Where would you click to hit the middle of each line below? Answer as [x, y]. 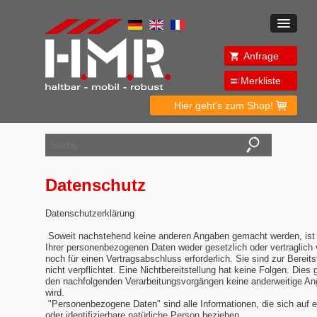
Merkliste [261, 81]
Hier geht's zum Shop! [224, 105]
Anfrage [261, 56]
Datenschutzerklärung [90, 214]
